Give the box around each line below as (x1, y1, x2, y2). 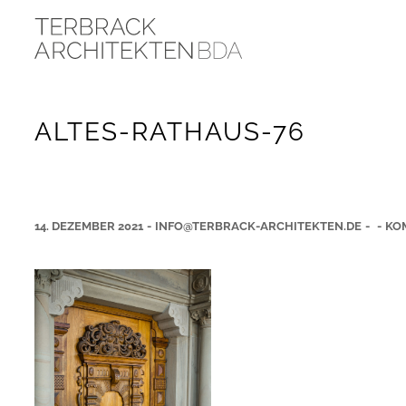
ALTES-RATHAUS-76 (34, 117, 305, 147)
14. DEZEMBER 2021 (34, 219, 143, 233)
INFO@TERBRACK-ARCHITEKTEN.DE (154, 219, 362, 233)
